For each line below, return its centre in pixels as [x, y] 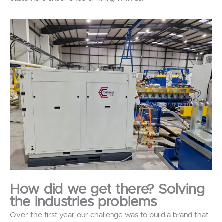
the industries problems [85, 202]
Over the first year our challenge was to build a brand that [109, 215]
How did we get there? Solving [107, 190]
